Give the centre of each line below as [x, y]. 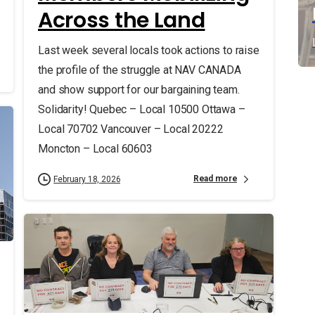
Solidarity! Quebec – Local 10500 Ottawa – [141, 109]
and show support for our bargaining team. [139, 89]
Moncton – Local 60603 [95, 148]
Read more [215, 179]
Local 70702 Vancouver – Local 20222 [130, 129]
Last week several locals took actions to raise [148, 50]
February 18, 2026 [87, 179]
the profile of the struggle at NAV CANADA [139, 70]
